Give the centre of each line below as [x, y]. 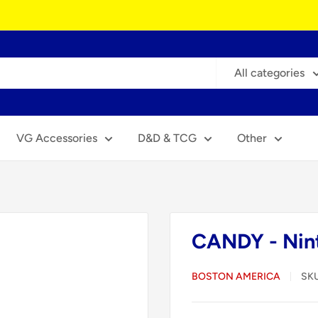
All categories [269, 73]
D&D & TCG [167, 138]
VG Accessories [57, 138]
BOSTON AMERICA [236, 276]
